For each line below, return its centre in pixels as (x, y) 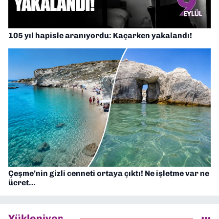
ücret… (22, 183)
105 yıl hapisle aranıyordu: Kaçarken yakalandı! (100, 35)
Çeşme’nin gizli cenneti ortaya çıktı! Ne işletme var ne (109, 174)
